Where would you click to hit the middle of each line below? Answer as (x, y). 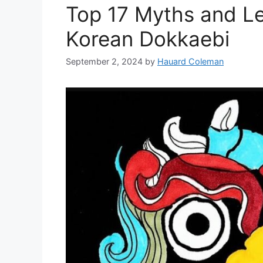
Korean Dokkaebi (148, 39)
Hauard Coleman (190, 62)
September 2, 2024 (104, 62)
